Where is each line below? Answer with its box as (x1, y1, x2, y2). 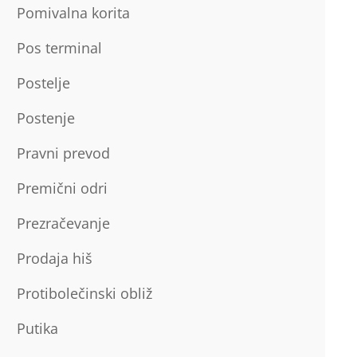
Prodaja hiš (16, 249, 92, 268)
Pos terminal (16, 38, 102, 57)
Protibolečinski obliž (16, 284, 152, 303)
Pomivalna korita (16, 3, 130, 22)
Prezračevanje (16, 214, 110, 233)
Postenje (16, 108, 75, 127)
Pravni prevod (16, 143, 110, 163)
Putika (16, 319, 58, 338)
